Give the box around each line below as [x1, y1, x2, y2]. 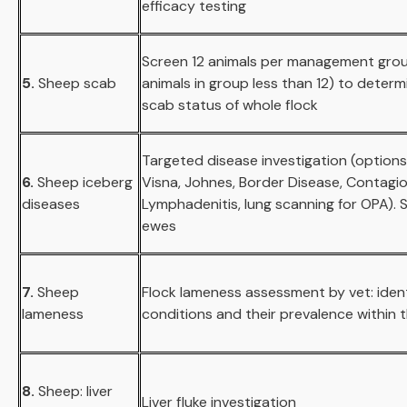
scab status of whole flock [142, 95, 318, 114]
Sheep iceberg [37, 173, 133, 192]
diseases [22, 194, 80, 213]
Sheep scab [38, 74, 116, 93]
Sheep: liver [38, 382, 113, 401]
